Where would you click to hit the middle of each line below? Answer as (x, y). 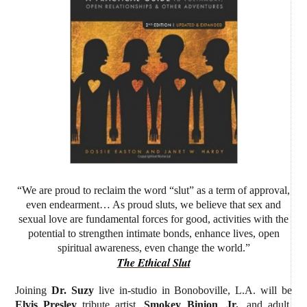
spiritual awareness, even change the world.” (153, 247)
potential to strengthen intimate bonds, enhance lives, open (153, 233)
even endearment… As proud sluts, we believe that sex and (153, 204)
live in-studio (125, 290)
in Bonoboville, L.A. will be (224, 290)
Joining (33, 290)
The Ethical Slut (153, 262)
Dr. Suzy (72, 290)
